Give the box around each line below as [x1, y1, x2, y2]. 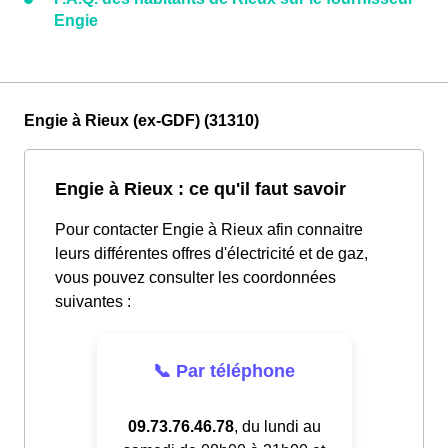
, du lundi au [233, 417, 321, 435]
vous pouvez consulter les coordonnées [55, 269, 336, 287]
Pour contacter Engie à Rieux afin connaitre [55, 221, 363, 239]
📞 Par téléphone [153, 360, 295, 381]
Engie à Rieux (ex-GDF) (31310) [24, 112, 259, 130]
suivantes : [55, 293, 131, 311]
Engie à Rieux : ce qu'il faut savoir [55, 178, 346, 200]
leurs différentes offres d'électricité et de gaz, [55, 245, 368, 263]
